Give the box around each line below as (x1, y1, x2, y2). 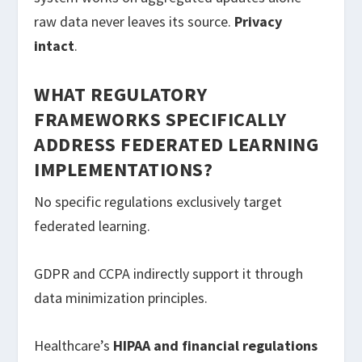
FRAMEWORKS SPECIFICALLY (34, 106, 287, 132)
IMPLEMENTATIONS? (34, 156, 213, 182)
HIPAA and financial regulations (113, 335, 318, 355)
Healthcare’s (34, 335, 114, 355)
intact (34, 36, 75, 56)
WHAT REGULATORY (34, 81, 208, 107)
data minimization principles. (34, 288, 208, 307)
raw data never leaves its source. (34, 12, 235, 32)
